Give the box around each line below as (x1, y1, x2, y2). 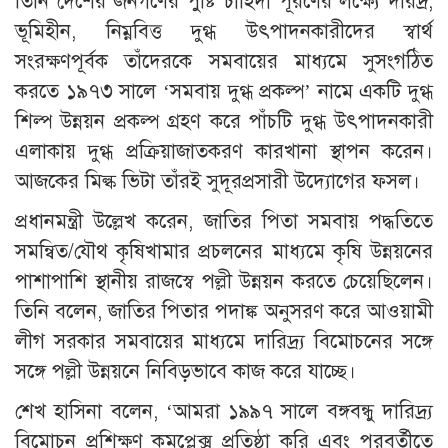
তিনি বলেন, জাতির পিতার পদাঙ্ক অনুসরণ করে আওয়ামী (15, 299, 433, 325)
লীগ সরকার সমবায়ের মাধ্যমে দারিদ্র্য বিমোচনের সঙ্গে (15, 329, 433, 355)
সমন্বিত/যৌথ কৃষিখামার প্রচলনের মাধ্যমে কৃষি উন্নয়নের (15, 239, 433, 265)
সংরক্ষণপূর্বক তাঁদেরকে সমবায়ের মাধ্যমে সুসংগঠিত (15, 49, 433, 75)
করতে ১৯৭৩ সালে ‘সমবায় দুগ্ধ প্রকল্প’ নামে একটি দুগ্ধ (15, 79, 433, 105)
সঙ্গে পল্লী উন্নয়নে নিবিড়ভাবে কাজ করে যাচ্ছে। (15, 359, 356, 385)
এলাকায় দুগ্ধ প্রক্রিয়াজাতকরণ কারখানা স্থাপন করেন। (15, 139, 433, 165)
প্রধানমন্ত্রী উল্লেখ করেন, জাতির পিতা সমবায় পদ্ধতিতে (15, 209, 433, 235)
